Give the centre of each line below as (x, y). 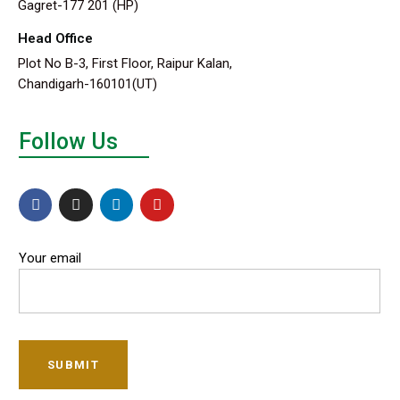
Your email (50, 258)
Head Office (55, 38)
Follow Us (68, 141)
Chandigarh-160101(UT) (87, 83)
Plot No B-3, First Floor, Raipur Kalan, (125, 63)
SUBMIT (73, 364)
